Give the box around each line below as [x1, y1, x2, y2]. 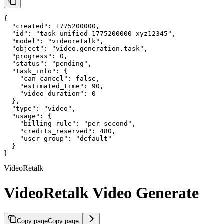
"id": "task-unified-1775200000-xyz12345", [4, 30, 176, 38]
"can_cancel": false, [4, 75, 100, 83]
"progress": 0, [4, 52, 68, 60]
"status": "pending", [4, 60, 92, 68]
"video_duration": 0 [4, 90, 96, 98]
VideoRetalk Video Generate [4, 183, 199, 202]
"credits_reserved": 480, [4, 127, 116, 135]
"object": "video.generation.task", [4, 45, 148, 53]
